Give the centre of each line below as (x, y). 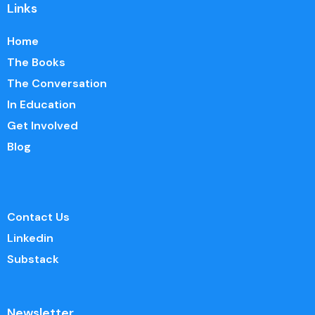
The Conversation (57, 83)
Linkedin (30, 238)
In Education (41, 104)
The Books (36, 62)
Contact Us (38, 217)
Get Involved (43, 125)
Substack (33, 259)
